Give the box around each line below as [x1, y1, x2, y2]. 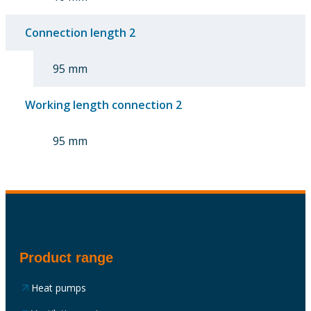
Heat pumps [31, 280, 87, 294]
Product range [19, 249, 113, 265]
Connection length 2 [25, 24, 135, 40]
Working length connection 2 [25, 96, 182, 112]
